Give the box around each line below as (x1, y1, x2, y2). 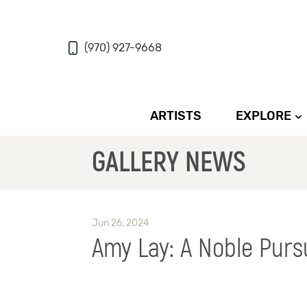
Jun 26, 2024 (92, 217, 150, 230)
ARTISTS (150, 108, 201, 124)
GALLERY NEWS (92, 146, 247, 180)
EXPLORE (236, 108, 291, 124)
